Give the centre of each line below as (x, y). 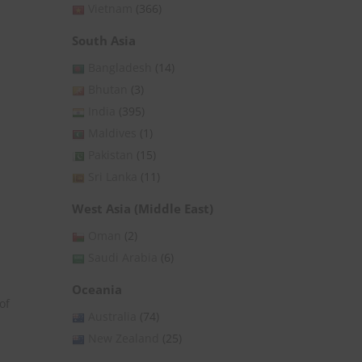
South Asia (104, 41)
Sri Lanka (113, 177)
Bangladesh (120, 68)
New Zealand (124, 339)
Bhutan (108, 90)
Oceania (97, 290)
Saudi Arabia (123, 258)
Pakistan (111, 155)
